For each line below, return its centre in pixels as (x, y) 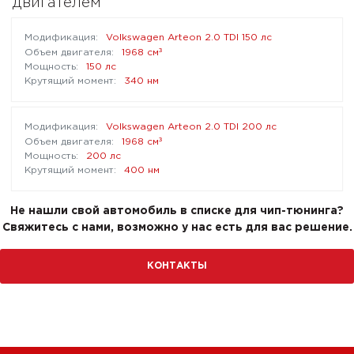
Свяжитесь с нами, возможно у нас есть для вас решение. (177, 228)
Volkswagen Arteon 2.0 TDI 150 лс (189, 38)
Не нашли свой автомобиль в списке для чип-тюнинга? (177, 211)
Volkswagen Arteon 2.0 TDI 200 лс (191, 127)
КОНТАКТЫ (177, 266)
